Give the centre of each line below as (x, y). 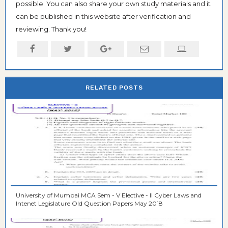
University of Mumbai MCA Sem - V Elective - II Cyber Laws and (109, 195)
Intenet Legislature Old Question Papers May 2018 (89, 203)
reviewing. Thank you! (51, 29)
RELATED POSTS (114, 87)
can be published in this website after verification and (103, 16)
